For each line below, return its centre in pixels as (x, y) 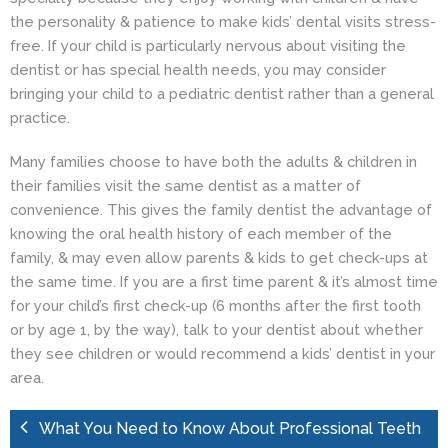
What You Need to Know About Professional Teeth (230, 428)
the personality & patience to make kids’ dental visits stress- (223, 21)
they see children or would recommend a (156, 353)
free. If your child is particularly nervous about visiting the (208, 45)
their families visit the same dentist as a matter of (185, 185)
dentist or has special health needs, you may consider (198, 69)
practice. (40, 117)
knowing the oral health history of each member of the (201, 233)
